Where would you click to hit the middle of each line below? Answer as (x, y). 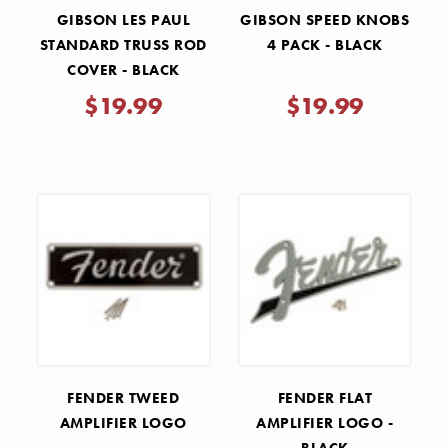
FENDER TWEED (123, 398)
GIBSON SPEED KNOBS (325, 19)
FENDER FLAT (324, 398)
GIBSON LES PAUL (123, 19)
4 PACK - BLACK (324, 44)
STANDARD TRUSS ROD (123, 44)
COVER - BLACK (123, 69)
